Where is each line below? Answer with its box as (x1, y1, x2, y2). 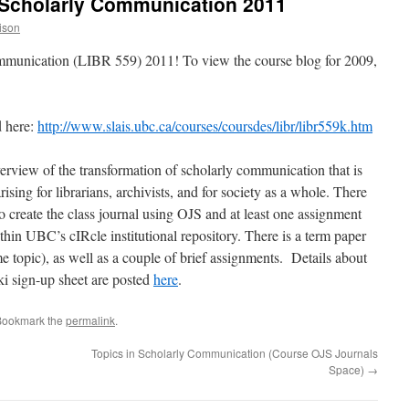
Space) (329, 362, 367, 377)
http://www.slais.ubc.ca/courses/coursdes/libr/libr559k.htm (37, 116, 372, 135)
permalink (66, 312, 115, 328)
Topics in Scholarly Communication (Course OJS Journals (91, 345, 378, 361)
